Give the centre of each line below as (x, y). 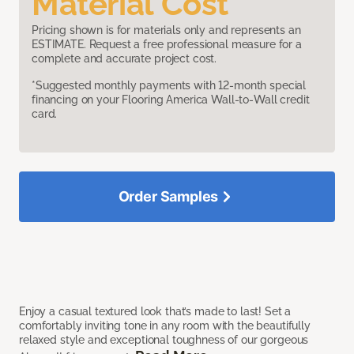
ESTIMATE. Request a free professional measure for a (167, 45)
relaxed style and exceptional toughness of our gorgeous (164, 340)
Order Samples (168, 197)
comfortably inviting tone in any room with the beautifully (165, 326)
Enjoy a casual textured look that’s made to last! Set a (155, 312)
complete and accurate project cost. (124, 59)
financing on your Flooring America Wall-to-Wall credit (171, 100)
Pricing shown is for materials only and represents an (166, 30)
